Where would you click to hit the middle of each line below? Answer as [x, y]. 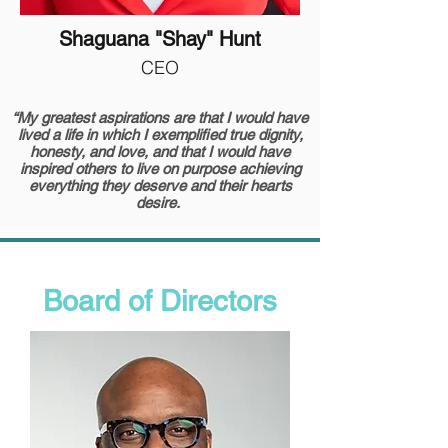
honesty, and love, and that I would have [160, 151]
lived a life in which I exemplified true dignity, [160, 134]
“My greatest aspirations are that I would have [160, 117]
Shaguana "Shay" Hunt [159, 39]
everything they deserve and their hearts [160, 185]
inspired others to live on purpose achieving [160, 168]
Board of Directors [160, 301]
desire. [160, 202]
